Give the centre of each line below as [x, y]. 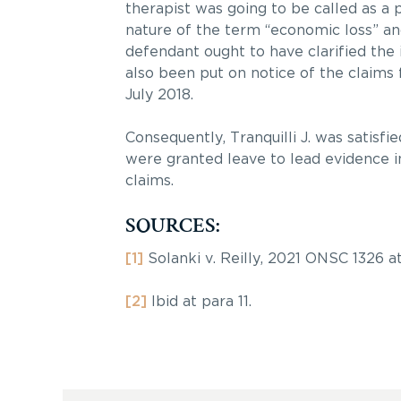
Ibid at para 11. [199, 302]
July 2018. [159, 95]
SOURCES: [172, 225]
